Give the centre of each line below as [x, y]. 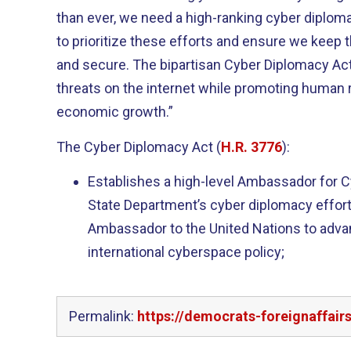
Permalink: [103, 316]
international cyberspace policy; [186, 252]
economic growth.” [115, 112]
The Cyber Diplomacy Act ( [139, 147]
